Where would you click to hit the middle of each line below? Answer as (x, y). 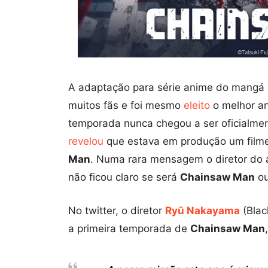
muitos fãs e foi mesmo (126, 106)
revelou (86, 141)
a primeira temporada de (129, 229)
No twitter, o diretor (117, 211)
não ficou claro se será (124, 177)
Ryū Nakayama (202, 211)
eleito (197, 106)
